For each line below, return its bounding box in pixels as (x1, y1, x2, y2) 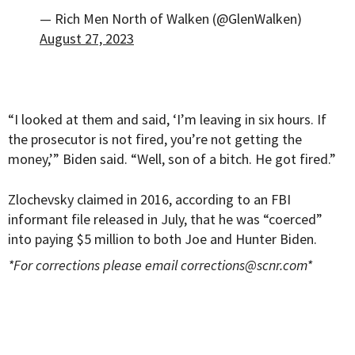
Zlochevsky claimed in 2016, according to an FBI (8, 190, 291, 209)
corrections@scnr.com (181, 256, 307, 275)
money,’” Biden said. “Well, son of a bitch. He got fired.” (8, 150, 336, 169)
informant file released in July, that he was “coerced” (8, 210, 323, 229)
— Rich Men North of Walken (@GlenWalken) (40, 10, 302, 29)
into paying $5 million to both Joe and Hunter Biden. (8, 230, 317, 249)
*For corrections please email (8, 256, 181, 275)
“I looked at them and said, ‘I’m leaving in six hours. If (8, 110, 326, 129)
